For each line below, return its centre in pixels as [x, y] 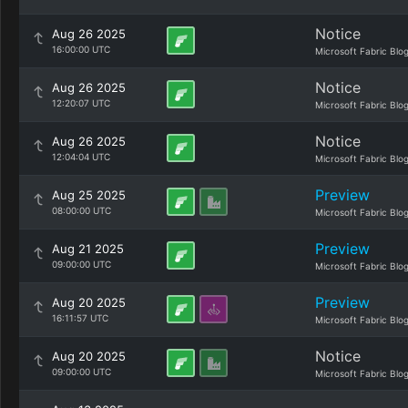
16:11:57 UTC [80, 318]
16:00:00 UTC [81, 49]
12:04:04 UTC [81, 157]
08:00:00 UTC [82, 210]
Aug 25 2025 [89, 195]
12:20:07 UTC [81, 103]
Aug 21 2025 [88, 249]
